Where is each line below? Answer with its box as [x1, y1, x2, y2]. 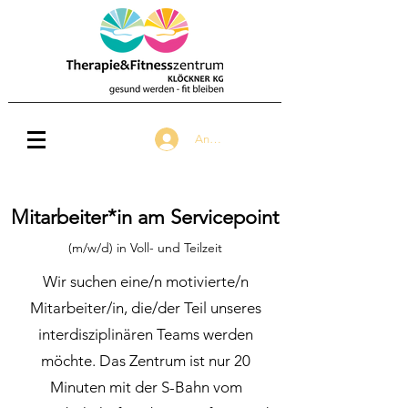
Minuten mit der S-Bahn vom [49, 378, 242, 396]
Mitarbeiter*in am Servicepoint [11, 205, 279, 229]
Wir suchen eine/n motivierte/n [43, 272, 249, 291]
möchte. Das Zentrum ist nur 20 [41, 352, 250, 370]
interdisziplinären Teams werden [38, 325, 253, 343]
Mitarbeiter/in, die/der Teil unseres [30, 299, 261, 317]
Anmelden [195, 132, 250, 146]
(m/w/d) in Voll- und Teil [67, 240, 202, 256]
